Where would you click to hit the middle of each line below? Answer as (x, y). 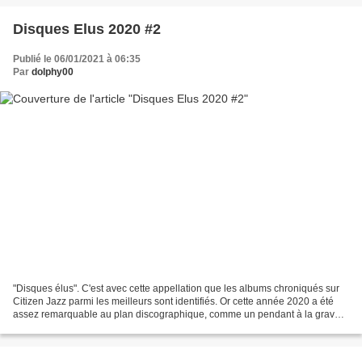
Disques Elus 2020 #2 (87, 29)
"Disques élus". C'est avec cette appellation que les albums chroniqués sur (176, 288)
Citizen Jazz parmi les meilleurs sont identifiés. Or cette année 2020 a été (173, 301)
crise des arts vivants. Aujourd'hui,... (91, 327)
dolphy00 (53, 72)
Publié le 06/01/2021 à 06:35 (77, 59)
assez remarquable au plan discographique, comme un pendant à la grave (177, 314)
